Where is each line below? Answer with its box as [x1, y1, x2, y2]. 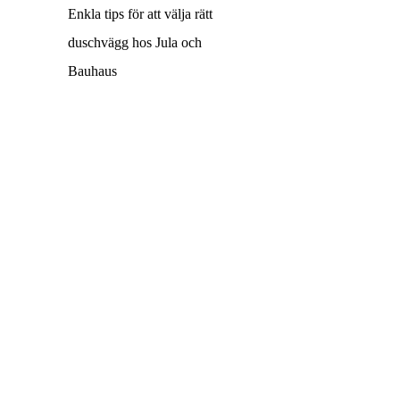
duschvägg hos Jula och [68, 35, 202, 50]
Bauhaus [68, 63, 117, 79]
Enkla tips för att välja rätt [68, 6, 212, 21]
